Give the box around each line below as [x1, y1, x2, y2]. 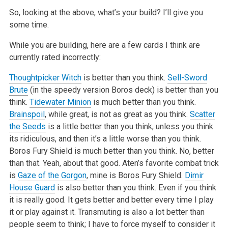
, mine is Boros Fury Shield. [86, 170, 185, 180]
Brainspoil [9, 109, 45, 119]
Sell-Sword [167, 72, 207, 82]
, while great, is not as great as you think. [44, 109, 190, 119]
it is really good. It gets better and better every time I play [9, 194, 214, 205]
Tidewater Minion [29, 97, 91, 107]
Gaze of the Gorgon [17, 170, 87, 180]
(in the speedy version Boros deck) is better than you [27, 84, 218, 95]
